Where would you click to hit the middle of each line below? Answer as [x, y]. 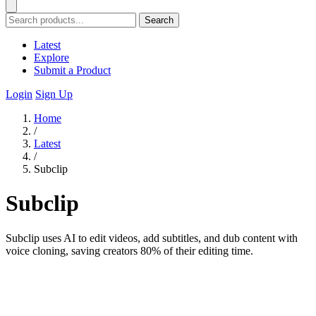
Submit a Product [72, 70]
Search [159, 20]
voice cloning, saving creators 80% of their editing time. [129, 250]
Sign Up [54, 94]
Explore [51, 57]
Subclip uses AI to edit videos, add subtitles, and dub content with [152, 238]
